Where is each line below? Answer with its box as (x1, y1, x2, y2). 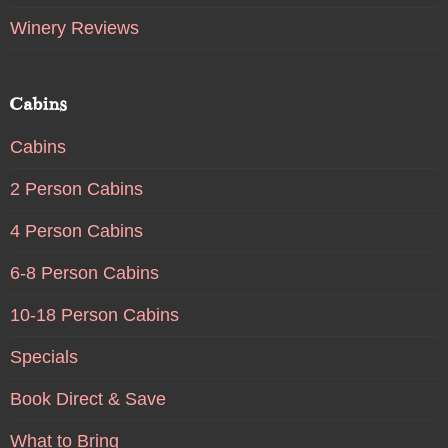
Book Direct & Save (9, 389, 166, 410)
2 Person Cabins (9, 179, 143, 200)
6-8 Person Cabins (9, 263, 159, 284)
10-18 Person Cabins (9, 305, 179, 326)
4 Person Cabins (9, 221, 143, 242)
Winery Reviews (9, 18, 139, 39)
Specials (9, 347, 78, 368)
